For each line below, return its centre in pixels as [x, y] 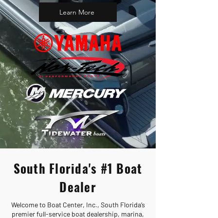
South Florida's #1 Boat [78, 168]
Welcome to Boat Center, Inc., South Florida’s [78, 205]
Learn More [77, 12]
